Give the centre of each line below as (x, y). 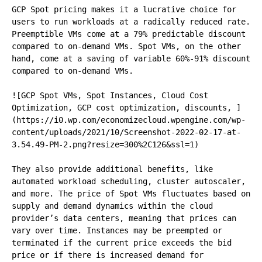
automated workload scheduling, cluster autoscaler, (129, 181)
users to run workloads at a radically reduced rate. (131, 22)
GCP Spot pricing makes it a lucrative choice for (124, 9)
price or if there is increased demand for (108, 255)
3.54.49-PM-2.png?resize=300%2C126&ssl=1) (105, 144)
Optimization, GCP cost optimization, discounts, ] (126, 108)
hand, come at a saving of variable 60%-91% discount (131, 58)
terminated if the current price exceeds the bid (122, 243)
